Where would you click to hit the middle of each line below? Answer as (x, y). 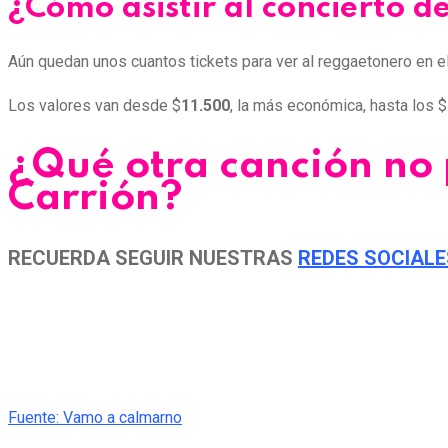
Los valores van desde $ (94, 106)
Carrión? (95, 198)
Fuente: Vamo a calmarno (95, 417)
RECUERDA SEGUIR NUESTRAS (153, 257)
